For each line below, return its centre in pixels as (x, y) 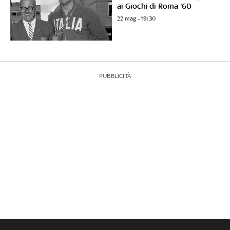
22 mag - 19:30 (137, 19)
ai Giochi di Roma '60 (155, 6)
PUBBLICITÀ (115, 76)
